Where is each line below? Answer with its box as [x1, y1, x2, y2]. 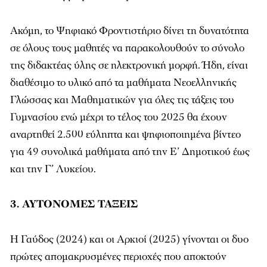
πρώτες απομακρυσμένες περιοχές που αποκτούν [10, 250, 226, 263]
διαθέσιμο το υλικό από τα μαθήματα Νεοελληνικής [10, 76, 237, 89]
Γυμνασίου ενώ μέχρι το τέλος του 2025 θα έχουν [10, 110, 227, 124]
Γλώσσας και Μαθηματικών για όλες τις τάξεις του [10, 93, 234, 107]
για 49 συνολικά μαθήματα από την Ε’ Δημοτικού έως [10, 145, 250, 159]
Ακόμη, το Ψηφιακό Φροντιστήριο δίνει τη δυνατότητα [10, 24, 249, 38]
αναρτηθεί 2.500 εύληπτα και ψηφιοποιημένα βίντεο [10, 128, 241, 141]
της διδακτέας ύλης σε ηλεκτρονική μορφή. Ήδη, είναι [10, 58, 248, 72]
